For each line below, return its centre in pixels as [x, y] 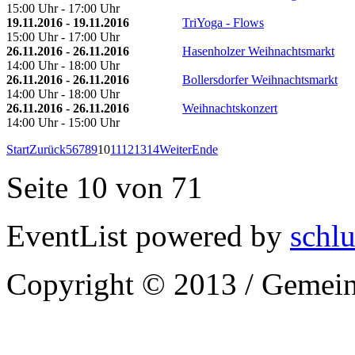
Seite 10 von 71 [105, 187]
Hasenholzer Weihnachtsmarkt [258, 51]
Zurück [48, 149]
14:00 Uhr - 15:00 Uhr [63, 122]
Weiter [176, 149]
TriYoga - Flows [223, 22]
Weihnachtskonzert [230, 108]
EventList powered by [148, 235]
